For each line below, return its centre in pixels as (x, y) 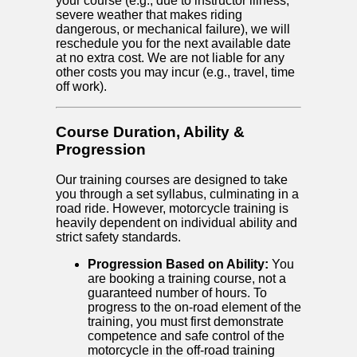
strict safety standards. (118, 237)
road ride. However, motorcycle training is (172, 209)
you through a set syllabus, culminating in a (177, 194)
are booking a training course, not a (187, 279)
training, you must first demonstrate (186, 322)
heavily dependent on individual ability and (177, 223)
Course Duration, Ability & (150, 131)
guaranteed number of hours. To (177, 293)
